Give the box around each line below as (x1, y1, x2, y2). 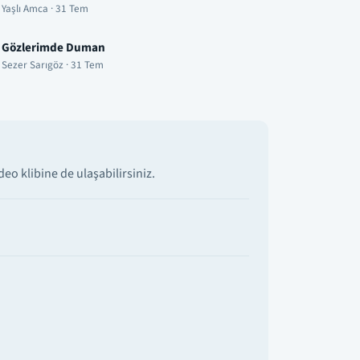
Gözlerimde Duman (2, 38, 105, 56)
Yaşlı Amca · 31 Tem (2, 2, 88, 17)
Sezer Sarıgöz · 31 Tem (2, 57, 104, 72)
